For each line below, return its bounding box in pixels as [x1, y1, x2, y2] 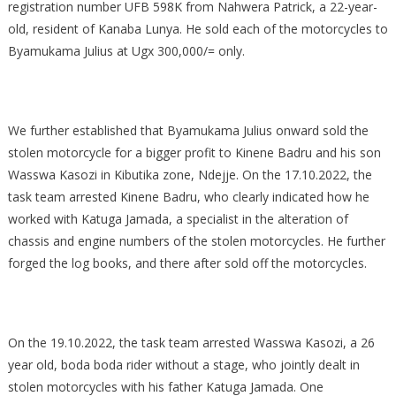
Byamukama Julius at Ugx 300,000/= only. [7, 42, 245, 60]
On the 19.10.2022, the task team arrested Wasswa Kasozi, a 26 [7, 334, 375, 352]
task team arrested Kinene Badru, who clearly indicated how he [7, 188, 369, 206]
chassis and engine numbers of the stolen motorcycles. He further [7, 232, 385, 250]
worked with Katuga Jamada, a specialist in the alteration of [7, 210, 348, 228]
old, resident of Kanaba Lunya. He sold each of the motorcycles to [7, 20, 388, 38]
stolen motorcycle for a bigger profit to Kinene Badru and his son [7, 144, 381, 162]
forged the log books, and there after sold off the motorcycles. [7, 255, 367, 272]
